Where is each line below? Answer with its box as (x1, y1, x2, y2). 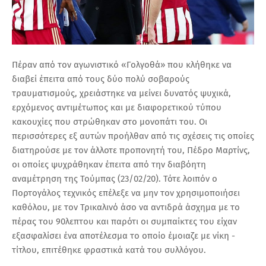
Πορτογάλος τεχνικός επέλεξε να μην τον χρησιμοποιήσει (12, 188, 240, 199)
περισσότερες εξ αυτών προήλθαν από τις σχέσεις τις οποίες (12, 131, 254, 142)
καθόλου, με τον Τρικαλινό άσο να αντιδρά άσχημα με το (12, 202, 240, 213)
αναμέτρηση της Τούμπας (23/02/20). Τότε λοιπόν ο (12, 173, 217, 185)
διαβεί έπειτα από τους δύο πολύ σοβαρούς (12, 74, 189, 85)
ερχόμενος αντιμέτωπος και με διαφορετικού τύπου (12, 102, 221, 113)
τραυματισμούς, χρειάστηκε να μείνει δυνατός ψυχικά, (12, 88, 231, 99)
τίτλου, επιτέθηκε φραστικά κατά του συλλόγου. (12, 245, 206, 256)
